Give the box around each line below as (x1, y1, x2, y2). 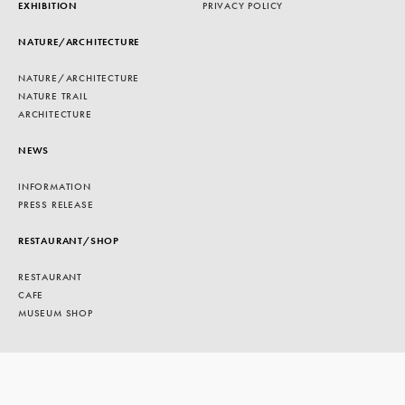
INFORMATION (18, 180, 91, 193)
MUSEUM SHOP (18, 306, 93, 319)
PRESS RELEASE (18, 198, 94, 211)
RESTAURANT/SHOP (18, 234, 119, 247)
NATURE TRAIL (18, 89, 88, 102)
